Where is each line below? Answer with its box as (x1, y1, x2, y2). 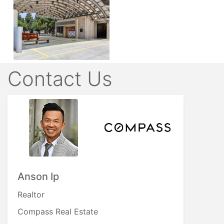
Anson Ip (17, 170, 59, 182)
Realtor (17, 189, 44, 199)
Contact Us (7, 66, 112, 91)
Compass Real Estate (17, 206, 98, 216)
